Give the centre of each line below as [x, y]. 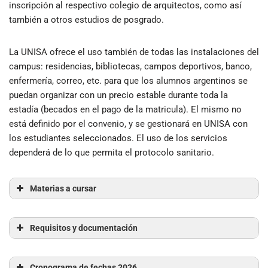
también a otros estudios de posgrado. [86, 19]
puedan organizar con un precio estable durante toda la [118, 95]
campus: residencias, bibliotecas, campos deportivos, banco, [130, 66]
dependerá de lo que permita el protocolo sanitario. [112, 152]
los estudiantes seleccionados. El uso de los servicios [118, 138]
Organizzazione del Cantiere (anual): [107, 256]
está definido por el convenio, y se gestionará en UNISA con [128, 124]
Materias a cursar [63, 188]
